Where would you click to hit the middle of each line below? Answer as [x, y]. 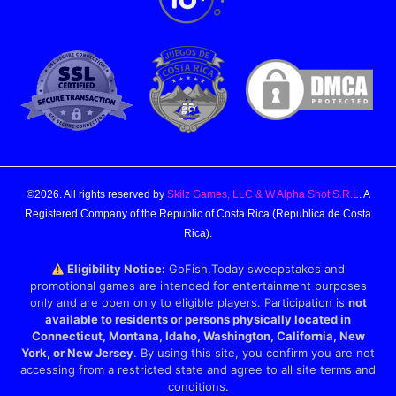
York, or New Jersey [77, 353]
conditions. [198, 387]
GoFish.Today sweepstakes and [255, 269]
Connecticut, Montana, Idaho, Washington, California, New [198, 336]
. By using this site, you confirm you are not [254, 353]
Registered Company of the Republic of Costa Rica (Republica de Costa [198, 214]
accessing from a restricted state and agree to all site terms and [198, 370]
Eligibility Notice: [117, 269]
